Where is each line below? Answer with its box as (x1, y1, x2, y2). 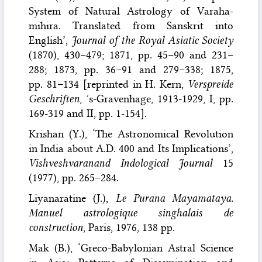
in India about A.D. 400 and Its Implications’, (29, 142, 233, 155)
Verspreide (187, 77, 233, 91)
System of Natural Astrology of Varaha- (29, 4, 233, 18)
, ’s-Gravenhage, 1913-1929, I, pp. (80, 92, 233, 105)
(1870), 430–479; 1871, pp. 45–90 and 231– (29, 48, 233, 61)
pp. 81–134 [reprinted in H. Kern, (29, 77, 188, 91)
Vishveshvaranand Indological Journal (29, 156, 213, 170)
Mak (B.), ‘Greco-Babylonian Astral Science (29, 241, 233, 254)
